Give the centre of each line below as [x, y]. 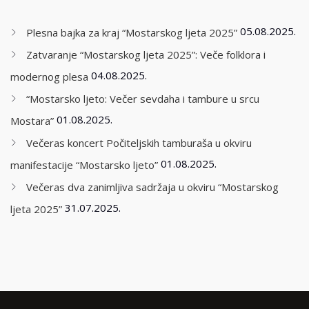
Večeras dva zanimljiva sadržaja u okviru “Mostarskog [152, 187]
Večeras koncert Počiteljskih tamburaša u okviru [139, 143]
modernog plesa [49, 77]
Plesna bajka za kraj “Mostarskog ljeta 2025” [132, 33]
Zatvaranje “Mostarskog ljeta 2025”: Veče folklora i [146, 55]
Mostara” [32, 121]
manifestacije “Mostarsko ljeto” [84, 165]
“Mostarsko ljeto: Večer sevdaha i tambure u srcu [143, 99]
